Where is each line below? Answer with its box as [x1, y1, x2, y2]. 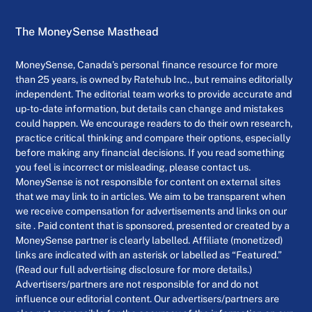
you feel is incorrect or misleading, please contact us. [15, 162, 251, 173]
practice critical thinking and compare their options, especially [15, 132, 291, 144]
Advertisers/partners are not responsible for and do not [15, 279, 259, 290]
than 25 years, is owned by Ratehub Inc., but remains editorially [15, 74, 293, 86]
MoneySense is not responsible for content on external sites [15, 176, 281, 188]
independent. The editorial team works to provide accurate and [15, 88, 292, 100]
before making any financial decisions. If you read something [15, 147, 286, 159]
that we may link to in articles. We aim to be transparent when [15, 191, 286, 203]
